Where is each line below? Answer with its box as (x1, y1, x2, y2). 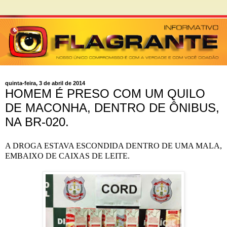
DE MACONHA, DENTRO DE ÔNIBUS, (5, 100, 219, 115)
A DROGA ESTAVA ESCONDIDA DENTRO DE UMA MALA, (5, 141, 222, 150)
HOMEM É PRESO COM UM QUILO (5, 86, 205, 100)
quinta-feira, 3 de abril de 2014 (5, 80, 85, 87)
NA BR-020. (5, 115, 69, 129)
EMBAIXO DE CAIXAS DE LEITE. (5, 152, 130, 161)
